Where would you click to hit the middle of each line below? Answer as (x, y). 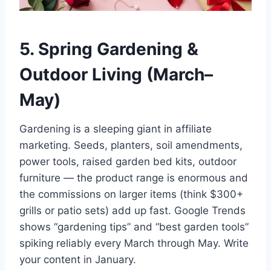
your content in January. (78, 259)
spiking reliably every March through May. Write (134, 243)
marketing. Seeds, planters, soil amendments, (131, 145)
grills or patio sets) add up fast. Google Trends (132, 210)
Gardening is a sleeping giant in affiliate (116, 129)
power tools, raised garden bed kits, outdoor (128, 161)
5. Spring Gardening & (109, 49)
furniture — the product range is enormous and (134, 178)
